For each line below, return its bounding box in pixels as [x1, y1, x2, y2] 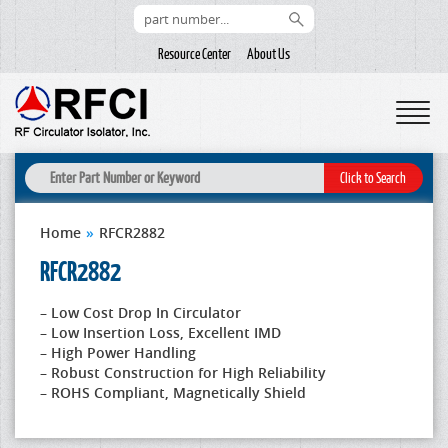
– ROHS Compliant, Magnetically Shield [40, 383, 306, 402]
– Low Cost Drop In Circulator [40, 303, 241, 322]
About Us [247, 45, 290, 63]
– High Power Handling [40, 343, 196, 362]
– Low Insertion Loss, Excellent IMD [40, 323, 281, 342]
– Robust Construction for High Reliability [40, 363, 326, 382]
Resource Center [158, 45, 231, 63]
